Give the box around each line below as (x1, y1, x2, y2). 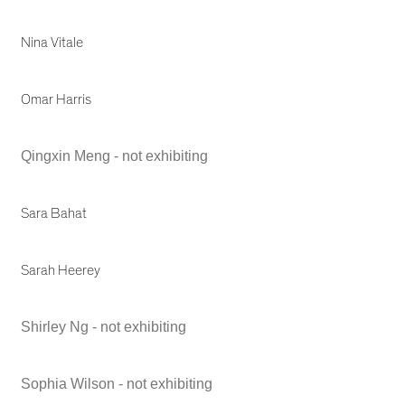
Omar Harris (21, 90, 92, 109)
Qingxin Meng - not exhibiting (21, 148, 209, 165)
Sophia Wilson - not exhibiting (21, 376, 213, 392)
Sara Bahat (21, 204, 88, 223)
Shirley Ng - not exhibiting (21, 319, 187, 335)
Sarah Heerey (21, 261, 101, 280)
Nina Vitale (21, 33, 84, 52)
